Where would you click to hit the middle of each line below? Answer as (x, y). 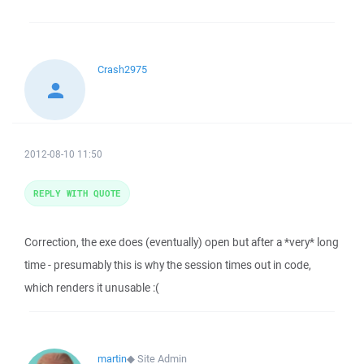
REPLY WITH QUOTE (77, 193)
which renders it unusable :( (92, 288)
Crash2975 (122, 69)
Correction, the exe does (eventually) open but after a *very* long (182, 242)
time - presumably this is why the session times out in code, (168, 265)
